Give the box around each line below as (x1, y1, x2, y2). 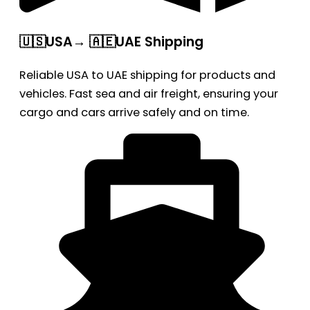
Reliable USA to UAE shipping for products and (19, 67, 275, 84)
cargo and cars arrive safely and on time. (19, 104, 249, 121)
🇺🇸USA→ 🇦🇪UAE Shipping (19, 33, 203, 52)
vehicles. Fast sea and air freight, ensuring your (19, 86, 278, 102)
